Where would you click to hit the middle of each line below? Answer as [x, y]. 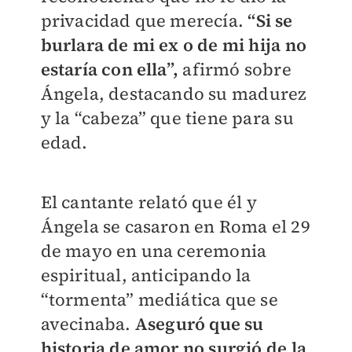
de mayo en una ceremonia [154, 250]
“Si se [270, 20]
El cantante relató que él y [148, 202]
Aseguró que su [199, 323]
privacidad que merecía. [144, 20]
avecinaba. [88, 323]
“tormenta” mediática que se [159, 299]
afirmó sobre [237, 69]
